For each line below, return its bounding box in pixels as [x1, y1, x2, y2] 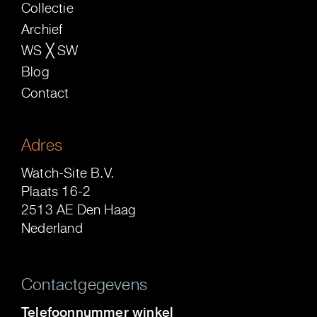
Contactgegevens [21, 274, 147, 294]
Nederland [21, 220, 83, 236]
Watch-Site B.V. [21, 165, 114, 181]
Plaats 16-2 [21, 183, 91, 200]
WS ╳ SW [21, 42, 79, 59]
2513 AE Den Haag [21, 202, 137, 218]
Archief [21, 21, 63, 38]
